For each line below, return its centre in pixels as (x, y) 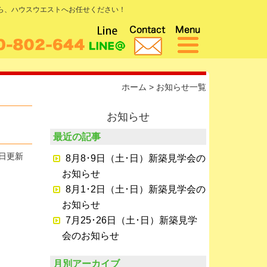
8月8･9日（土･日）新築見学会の (135, 158)
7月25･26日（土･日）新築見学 (131, 220)
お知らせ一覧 (181, 87)
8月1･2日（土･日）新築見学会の (135, 189)
